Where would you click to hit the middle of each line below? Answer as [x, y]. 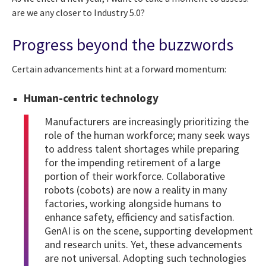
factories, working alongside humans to [133, 204]
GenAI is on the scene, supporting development [149, 231]
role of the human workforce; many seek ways [147, 135]
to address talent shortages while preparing [142, 149]
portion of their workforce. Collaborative [135, 176]
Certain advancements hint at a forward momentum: [119, 69]
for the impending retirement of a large [132, 163]
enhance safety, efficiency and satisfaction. [140, 217]
